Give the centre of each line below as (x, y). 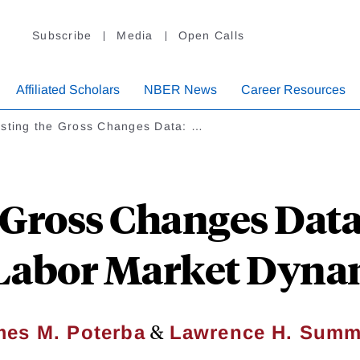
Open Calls (211, 36)
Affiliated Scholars (68, 90)
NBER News (180, 90)
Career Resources (293, 90)
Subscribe (62, 36)
